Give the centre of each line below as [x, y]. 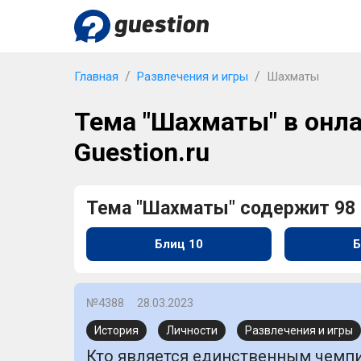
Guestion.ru [142, 153]
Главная [96, 77]
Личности [192, 330]
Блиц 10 [179, 244]
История [116, 330]
